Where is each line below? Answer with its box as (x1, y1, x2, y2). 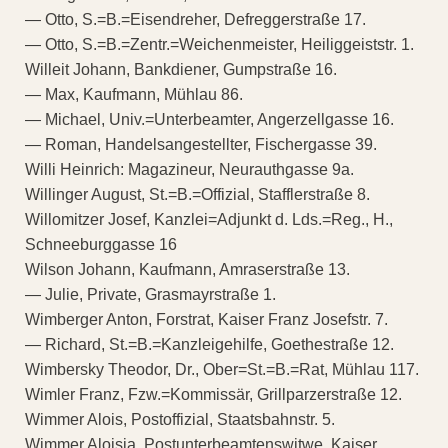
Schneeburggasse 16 (25, 235, 177, 253)
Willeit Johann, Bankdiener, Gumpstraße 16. (25, 60, 337, 78)
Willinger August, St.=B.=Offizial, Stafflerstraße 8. (25, 185, 370, 203)
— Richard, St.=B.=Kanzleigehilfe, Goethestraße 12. (25, 335, 394, 353)
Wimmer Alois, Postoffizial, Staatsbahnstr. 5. (25, 410, 335, 428)
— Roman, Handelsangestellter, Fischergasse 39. (25, 135, 377, 153)
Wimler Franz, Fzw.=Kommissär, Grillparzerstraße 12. (25, 385, 402, 403)
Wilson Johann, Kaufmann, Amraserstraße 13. (25, 260, 350, 278)
